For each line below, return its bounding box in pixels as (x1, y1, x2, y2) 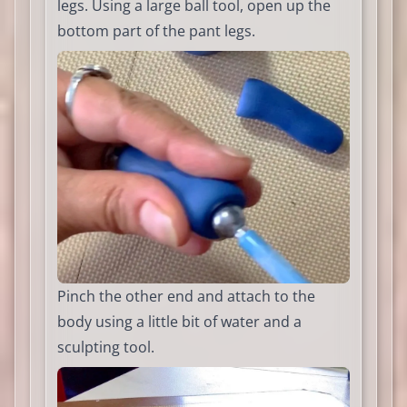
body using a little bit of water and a (57, 311, 302, 332)
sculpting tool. (57, 336, 154, 357)
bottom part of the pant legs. (57, 20, 255, 41)
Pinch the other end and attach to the (57, 285, 315, 306)
